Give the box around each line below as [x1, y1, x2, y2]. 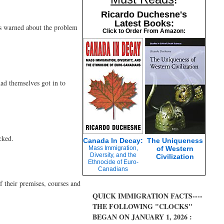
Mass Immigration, [88, 144, 138, 151]
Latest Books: [114, 18, 174, 28]
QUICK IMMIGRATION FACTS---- [92, 190, 202, 201]
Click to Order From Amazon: [102, 27, 185, 34]
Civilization [156, 152, 194, 160]
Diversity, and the [89, 151, 136, 158]
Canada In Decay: [83, 136, 143, 144]
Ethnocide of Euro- [87, 158, 138, 165]
